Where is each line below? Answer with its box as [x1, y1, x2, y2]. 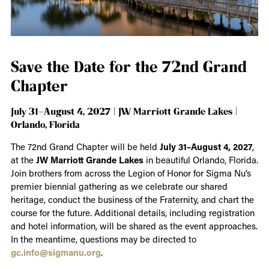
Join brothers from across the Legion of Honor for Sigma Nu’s [10, 166, 251, 179]
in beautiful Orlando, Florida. [143, 153, 258, 166]
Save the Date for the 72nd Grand [10, 56, 247, 76]
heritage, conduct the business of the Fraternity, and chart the [10, 193, 254, 205]
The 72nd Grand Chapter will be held [10, 140, 160, 153]
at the [10, 153, 36, 166]
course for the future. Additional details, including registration [10, 206, 255, 219]
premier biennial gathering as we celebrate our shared [10, 180, 228, 192]
